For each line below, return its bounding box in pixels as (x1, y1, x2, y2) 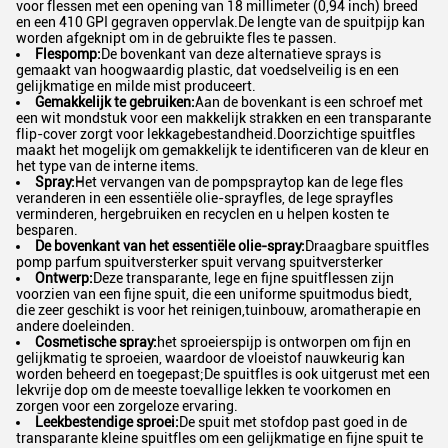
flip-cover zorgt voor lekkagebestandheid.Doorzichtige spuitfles (16, 126, 415, 142)
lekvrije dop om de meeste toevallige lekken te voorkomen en (16, 382, 391, 398)
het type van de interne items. (16, 158, 199, 174)
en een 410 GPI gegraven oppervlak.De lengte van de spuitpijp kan (16, 14, 425, 30)
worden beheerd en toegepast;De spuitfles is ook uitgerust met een (16, 366, 430, 382)
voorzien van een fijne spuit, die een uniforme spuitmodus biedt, (16, 286, 412, 302)
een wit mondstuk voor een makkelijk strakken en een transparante (16, 110, 431, 126)
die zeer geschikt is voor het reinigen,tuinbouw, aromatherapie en (16, 302, 421, 318)
